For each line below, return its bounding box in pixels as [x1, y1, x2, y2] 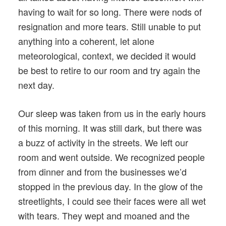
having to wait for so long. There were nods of [18, 5, 202, 18]
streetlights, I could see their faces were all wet [18, 194, 206, 207]
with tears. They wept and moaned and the [18, 208, 190, 222]
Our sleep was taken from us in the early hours [18, 106, 206, 120]
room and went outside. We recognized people [18, 150, 205, 163]
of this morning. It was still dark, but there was [18, 121, 202, 134]
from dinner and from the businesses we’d [18, 164, 187, 178]
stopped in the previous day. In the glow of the [18, 179, 203, 193]
